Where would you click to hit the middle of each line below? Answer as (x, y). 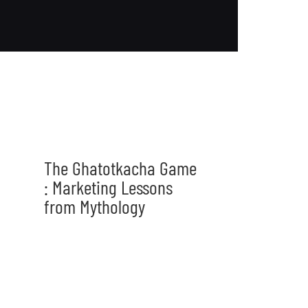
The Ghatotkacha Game (120, 167)
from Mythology (94, 206)
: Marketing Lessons (108, 187)
